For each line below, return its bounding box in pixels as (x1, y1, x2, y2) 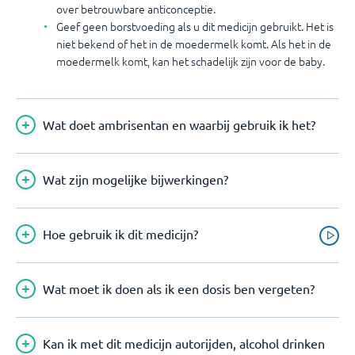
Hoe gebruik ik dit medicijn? (43, 226, 198, 242)
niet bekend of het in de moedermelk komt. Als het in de (56, 36, 331, 52)
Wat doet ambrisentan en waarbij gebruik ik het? (43, 116, 315, 132)
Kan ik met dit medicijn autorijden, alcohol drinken (43, 335, 325, 351)
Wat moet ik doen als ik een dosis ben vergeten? (43, 281, 315, 296)
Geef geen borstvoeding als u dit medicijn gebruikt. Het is (56, 18, 334, 34)
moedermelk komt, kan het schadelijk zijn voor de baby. (56, 53, 325, 69)
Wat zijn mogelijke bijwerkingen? (43, 171, 228, 187)
